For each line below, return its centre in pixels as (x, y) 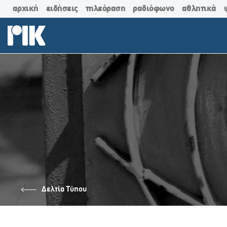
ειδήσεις (62, 9)
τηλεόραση (105, 9)
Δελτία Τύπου (64, 190)
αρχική (25, 9)
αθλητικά (199, 9)
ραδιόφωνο (154, 9)
